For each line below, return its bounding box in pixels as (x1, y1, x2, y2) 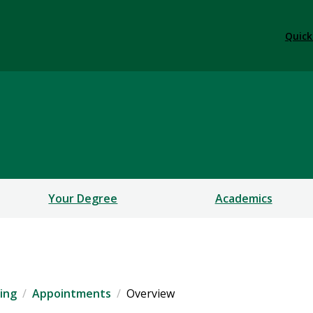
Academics (214, 191, 272, 207)
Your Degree (48, 191, 118, 207)
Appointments (32, 286, 111, 302)
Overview (126, 286, 175, 302)
